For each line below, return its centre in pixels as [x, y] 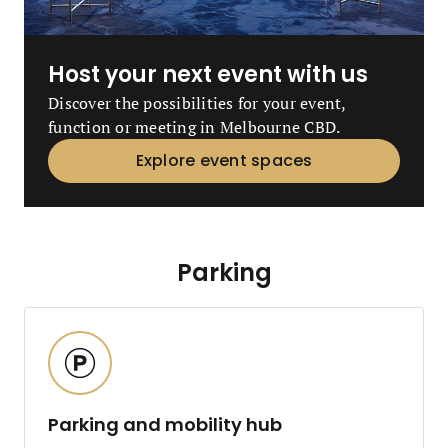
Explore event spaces [224, 160]
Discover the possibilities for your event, [197, 103]
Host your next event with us [208, 74]
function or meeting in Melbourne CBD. [194, 127]
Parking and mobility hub [165, 424]
